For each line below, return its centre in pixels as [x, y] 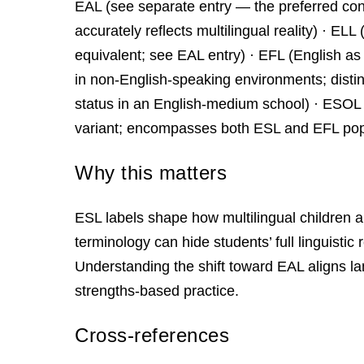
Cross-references [152, 335]
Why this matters [151, 173]
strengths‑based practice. [157, 291]
